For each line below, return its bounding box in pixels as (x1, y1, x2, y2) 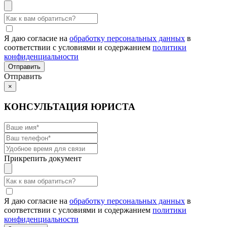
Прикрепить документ (4, 154, 82, 163)
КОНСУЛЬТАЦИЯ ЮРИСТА (4, 101, 135, 112)
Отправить (4, 72, 42, 81)
